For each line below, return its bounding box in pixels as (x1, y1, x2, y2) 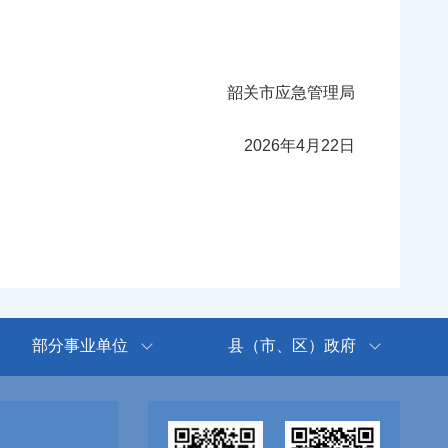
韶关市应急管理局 (191, 84, 355, 102)
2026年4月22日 (244, 137, 355, 155)
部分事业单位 (32, 337, 129, 355)
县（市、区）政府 (227, 337, 356, 355)
